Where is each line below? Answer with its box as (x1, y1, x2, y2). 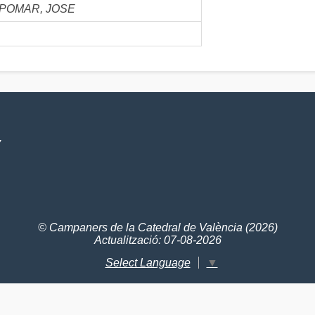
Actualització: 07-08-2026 (94, 234, 221, 246)
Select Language (105, 256, 191, 269)
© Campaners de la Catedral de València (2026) (37, 221, 278, 233)
